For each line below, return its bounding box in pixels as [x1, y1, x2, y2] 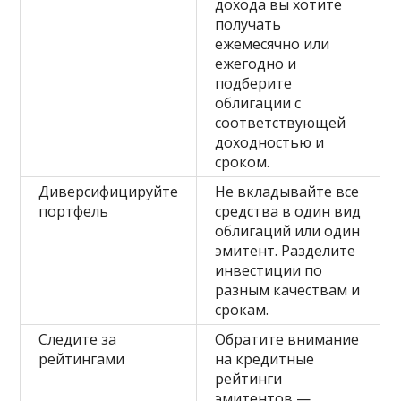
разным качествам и [215, 280, 361, 300]
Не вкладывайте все [215, 182, 360, 201]
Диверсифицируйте [38, 182, 179, 201]
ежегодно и [215, 54, 297, 73]
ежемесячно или [215, 34, 330, 54]
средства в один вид [215, 201, 362, 221]
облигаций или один [215, 221, 361, 241]
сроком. [215, 152, 270, 172]
